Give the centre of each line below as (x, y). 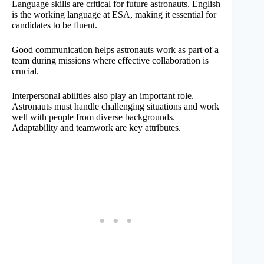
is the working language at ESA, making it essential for (114, 14)
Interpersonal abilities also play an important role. (103, 95)
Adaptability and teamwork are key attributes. (96, 127)
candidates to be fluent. (55, 25)
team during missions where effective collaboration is (110, 60)
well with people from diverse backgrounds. (93, 117)
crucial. (25, 71)
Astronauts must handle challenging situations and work (115, 106)
